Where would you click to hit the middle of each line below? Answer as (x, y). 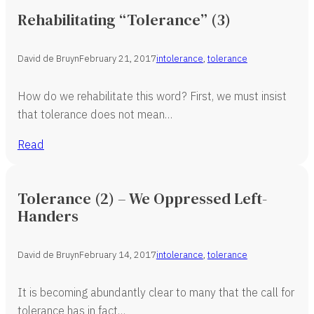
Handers (48, 216)
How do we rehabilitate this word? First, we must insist (152, 96)
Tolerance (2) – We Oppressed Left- (142, 198)
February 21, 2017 (117, 59)
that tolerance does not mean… (95, 114)
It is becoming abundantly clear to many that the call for (156, 292)
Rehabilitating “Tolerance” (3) (124, 19)
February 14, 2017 (117, 254)
